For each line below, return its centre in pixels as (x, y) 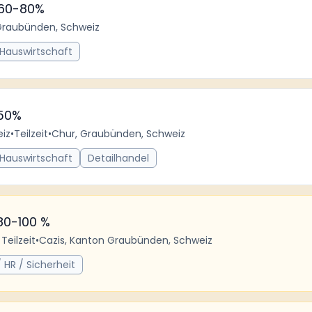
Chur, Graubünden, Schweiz (118, 134)
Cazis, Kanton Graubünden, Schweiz (126, 240)
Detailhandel (118, 158)
